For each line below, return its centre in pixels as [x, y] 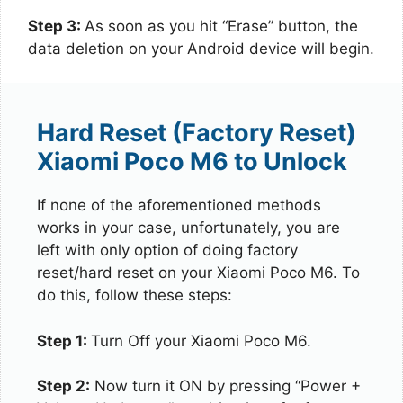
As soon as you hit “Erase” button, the [221, 26]
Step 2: [63, 386]
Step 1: [64, 340]
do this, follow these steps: [134, 296]
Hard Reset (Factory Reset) [197, 133]
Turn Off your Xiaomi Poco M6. [201, 340]
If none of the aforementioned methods [179, 206]
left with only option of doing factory [167, 251]
